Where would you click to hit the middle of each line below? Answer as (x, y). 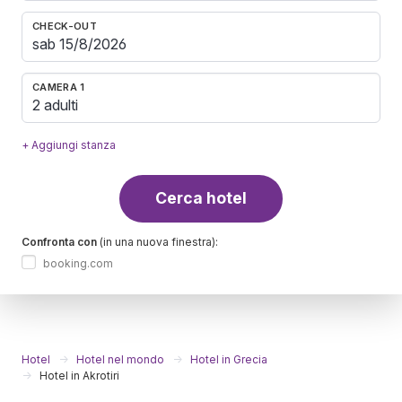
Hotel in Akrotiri (79, 375)
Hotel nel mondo (120, 359)
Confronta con (59, 241)
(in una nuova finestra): (157, 241)
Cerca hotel (201, 198)
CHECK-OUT (65, 26)
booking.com (78, 263)
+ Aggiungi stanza (69, 144)
